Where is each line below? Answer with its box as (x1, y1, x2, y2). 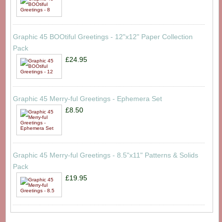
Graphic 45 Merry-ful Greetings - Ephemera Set (12, 95, 162, 103)
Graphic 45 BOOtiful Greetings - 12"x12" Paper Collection (12, 32, 193, 41)
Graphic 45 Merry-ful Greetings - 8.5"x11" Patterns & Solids (12, 151, 198, 159)
